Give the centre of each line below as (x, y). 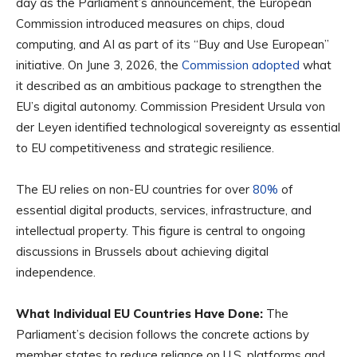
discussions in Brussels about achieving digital (142, 251)
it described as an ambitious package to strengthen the (169, 85)
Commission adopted (242, 65)
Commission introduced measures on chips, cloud (150, 23)
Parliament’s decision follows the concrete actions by (163, 334)
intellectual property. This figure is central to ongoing (161, 230)
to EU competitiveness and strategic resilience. (145, 147)
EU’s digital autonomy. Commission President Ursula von (171, 106)
